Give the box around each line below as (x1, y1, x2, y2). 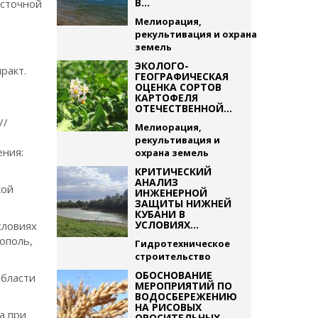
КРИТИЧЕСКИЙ (134, 165, 212, 178)
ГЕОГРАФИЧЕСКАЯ (134, 70, 229, 83)
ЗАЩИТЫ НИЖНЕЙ (134, 197, 231, 210)
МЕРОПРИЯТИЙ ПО (134, 279, 232, 292)
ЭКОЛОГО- (134, 59, 189, 72)
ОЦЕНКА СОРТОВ (134, 80, 221, 94)
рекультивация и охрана (134, 28, 257, 40)
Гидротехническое (134, 237, 230, 250)
